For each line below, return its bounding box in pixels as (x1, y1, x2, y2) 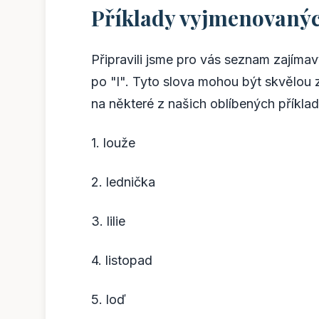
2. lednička (91, 174, 155, 189)
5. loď (91, 291, 126, 307)
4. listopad (91, 252, 152, 268)
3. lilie (91, 213, 125, 229)
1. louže (91, 135, 135, 150)
